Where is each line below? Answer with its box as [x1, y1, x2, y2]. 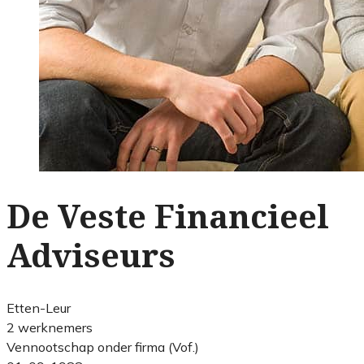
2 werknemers [6, 318, 93, 336]
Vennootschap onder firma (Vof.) [6, 338, 199, 355]
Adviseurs [6, 236, 175, 275]
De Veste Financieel [6, 197, 329, 236]
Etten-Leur [6, 299, 71, 316]
